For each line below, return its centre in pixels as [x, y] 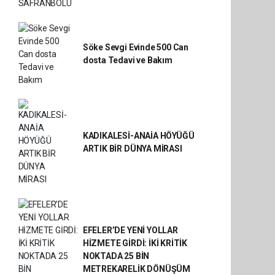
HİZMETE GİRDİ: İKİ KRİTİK [135, 243]
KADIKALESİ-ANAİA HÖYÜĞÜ [138, 135]
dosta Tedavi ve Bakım [127, 60]
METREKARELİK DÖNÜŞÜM [136, 269]
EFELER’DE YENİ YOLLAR [130, 230]
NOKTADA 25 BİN [116, 256]
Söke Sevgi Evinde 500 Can [136, 48]
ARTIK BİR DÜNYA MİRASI [132, 148]
